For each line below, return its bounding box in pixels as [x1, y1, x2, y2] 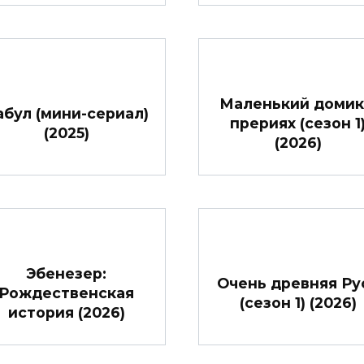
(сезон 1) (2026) [239, 294, 357, 312]
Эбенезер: [26, 265, 106, 283]
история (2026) [7, 304, 125, 322]
